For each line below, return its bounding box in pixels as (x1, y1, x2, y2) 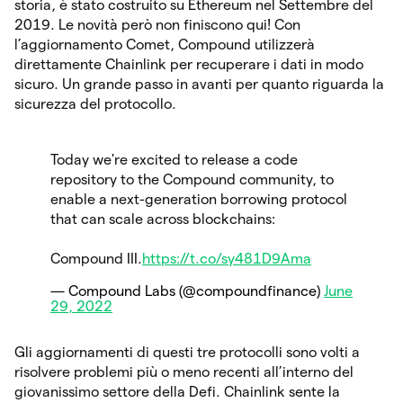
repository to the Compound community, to (50, 171, 334, 187)
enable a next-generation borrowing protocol (50, 191, 347, 207)
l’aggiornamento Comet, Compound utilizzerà (14, 36, 315, 52)
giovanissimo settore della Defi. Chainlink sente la (14, 383, 340, 399)
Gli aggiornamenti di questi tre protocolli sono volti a (14, 344, 360, 360)
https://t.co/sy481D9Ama (142, 250, 311, 266)
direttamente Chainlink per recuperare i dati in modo (14, 56, 363, 72)
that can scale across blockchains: (50, 210, 275, 227)
